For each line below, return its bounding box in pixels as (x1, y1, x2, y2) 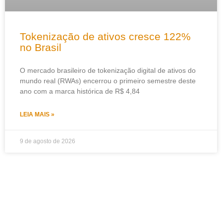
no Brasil (20, 41, 61, 53)
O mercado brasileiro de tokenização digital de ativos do (20, 66, 196, 74)
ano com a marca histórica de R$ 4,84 (20, 87, 140, 95)
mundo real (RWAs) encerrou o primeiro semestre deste (20, 76, 196, 85)
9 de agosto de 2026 (20, 137, 75, 145)
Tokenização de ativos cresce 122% (20, 30, 191, 42)
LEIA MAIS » (20, 111, 55, 118)
